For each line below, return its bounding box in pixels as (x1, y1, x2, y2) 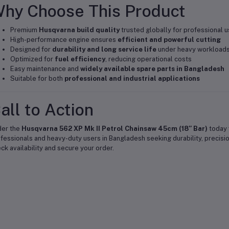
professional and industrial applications (64, 75, 200, 82)
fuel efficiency (54, 55, 105, 63)
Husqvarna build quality (38, 26, 120, 34)
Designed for (10, 45, 52, 53)
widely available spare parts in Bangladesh (80, 65, 224, 73)
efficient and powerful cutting (117, 36, 221, 43)
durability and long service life (52, 45, 156, 53)
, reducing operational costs (105, 55, 192, 63)
